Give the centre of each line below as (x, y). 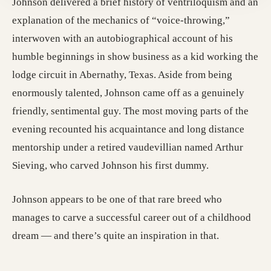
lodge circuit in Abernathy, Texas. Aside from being (122, 75)
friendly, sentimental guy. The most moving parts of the (130, 111)
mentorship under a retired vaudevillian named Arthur (128, 148)
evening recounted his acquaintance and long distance (128, 129)
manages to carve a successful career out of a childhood (132, 218)
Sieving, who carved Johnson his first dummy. (110, 166)
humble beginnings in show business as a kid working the (135, 57)
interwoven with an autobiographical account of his (122, 39)
